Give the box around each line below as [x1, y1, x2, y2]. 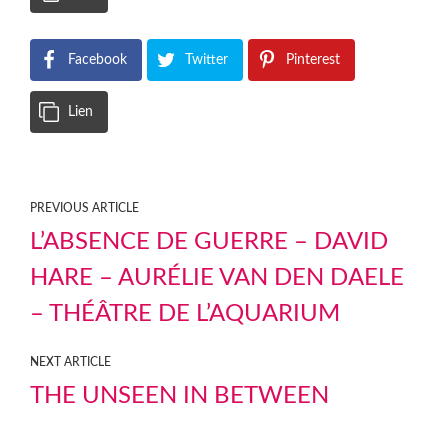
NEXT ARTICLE [30, 356, 111, 368]
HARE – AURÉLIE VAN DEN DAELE [30, 266, 404, 290]
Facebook [68, 53, 127, 67]
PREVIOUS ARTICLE [30, 202, 139, 214]
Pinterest [286, 53, 340, 67]
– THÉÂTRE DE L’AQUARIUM [30, 302, 340, 326]
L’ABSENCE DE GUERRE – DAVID [30, 230, 388, 254]
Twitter [185, 53, 228, 67]
